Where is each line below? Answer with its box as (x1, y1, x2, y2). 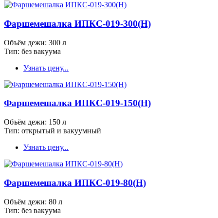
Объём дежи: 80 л (4, 197, 62, 206)
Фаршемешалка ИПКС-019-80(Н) (4, 177, 146, 188)
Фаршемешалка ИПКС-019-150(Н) (4, 98, 151, 109)
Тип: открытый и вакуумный (4, 127, 101, 135)
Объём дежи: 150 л (4, 118, 66, 127)
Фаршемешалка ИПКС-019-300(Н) (4, 18, 151, 29)
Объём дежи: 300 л (4, 38, 66, 47)
